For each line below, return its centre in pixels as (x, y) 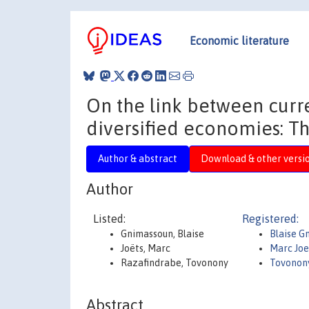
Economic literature (239, 40)
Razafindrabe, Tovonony (175, 263)
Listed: (109, 219)
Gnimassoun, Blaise (162, 234)
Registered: (270, 219)
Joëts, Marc (146, 248)
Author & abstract (138, 158)
